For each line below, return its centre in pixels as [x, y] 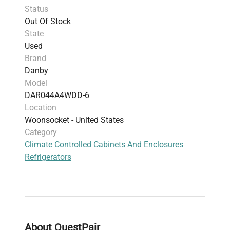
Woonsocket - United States [74, 120]
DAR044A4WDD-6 [57, 95]
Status [36, 9]
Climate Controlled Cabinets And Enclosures [104, 145]
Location [41, 108]
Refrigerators [48, 157]
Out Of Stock [48, 22]
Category [41, 132]
